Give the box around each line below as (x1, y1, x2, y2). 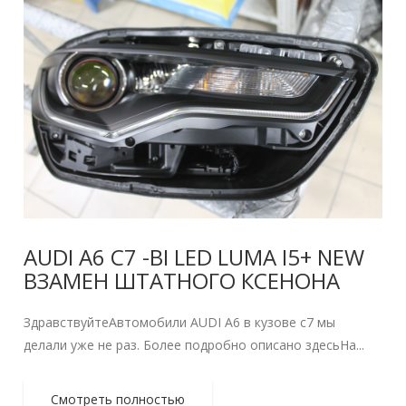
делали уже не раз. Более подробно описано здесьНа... (24, 336, 365, 354)
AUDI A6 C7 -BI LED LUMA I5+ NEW (24, 242, 365, 273)
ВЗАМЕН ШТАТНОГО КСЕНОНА (24, 266, 341, 296)
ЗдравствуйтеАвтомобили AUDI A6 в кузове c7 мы (24, 314, 336, 332)
